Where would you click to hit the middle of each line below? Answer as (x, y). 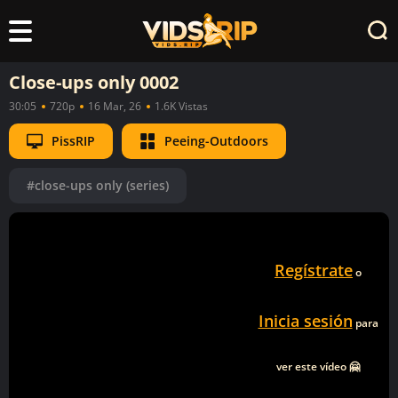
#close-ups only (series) (98, 185)
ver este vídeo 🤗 (318, 366)
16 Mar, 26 (115, 106)
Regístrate (314, 270)
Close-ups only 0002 (94, 82)
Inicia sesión (305, 320)
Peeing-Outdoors (216, 140)
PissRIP (73, 140)
